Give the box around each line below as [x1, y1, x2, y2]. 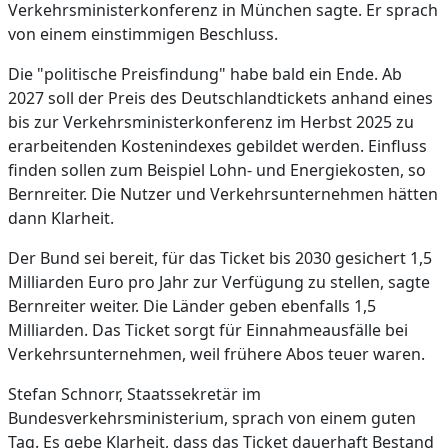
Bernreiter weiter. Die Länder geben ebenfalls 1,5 [8, 295, 376, 317]
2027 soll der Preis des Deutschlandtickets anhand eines [8, 87, 433, 109]
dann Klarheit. [8, 207, 114, 229]
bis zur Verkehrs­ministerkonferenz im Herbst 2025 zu [8, 111, 414, 133]
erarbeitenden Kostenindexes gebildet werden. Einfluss [8, 135, 427, 157]
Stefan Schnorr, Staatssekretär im [8, 383, 261, 405]
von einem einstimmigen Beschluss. [8, 23, 278, 45]
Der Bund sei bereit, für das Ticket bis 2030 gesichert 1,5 [8, 247, 432, 269]
